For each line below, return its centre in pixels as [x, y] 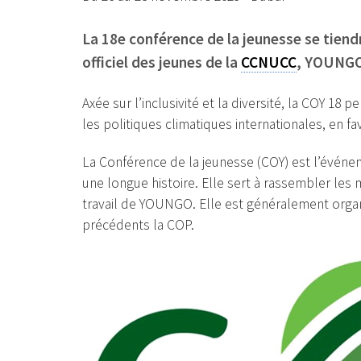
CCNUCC [269, 62]
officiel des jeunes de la [162, 62]
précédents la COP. [138, 225]
